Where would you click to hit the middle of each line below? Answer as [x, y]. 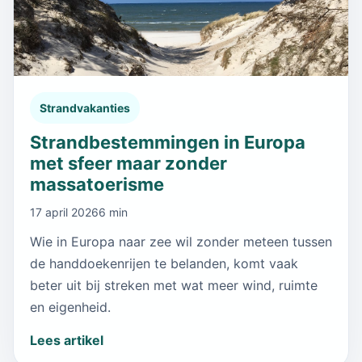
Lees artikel [67, 340]
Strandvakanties [85, 107]
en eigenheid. [70, 307]
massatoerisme [97, 184]
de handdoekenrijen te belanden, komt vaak [164, 263]
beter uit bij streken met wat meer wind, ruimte [174, 285]
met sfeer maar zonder [128, 163]
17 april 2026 [64, 212]
